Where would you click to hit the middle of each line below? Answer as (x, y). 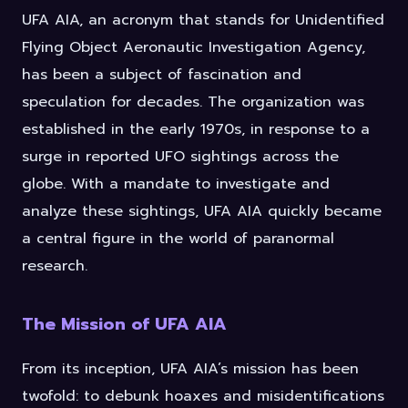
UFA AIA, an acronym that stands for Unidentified (203, 20)
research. (55, 266)
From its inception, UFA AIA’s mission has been (190, 369)
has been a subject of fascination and (162, 75)
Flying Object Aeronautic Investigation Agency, (194, 48)
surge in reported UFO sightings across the (180, 157)
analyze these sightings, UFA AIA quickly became (202, 212)
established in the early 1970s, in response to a (196, 130)
